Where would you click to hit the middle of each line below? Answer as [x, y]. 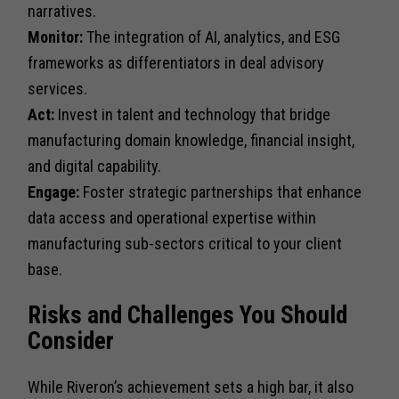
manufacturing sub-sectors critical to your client [185, 244]
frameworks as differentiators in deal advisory [176, 63]
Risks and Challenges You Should [188, 315]
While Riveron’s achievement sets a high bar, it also [191, 387]
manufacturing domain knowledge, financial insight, [191, 141]
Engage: [54, 192]
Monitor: [56, 37]
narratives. [62, 12]
